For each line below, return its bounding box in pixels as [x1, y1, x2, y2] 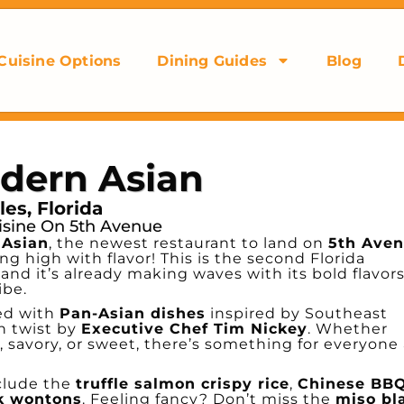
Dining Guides [157, 51, 268, 69]
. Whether [308, 320, 388, 337]
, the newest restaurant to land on [49, 234, 328, 252]
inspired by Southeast [206, 305, 388, 322]
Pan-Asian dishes [60, 305, 206, 322]
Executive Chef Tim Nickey [81, 320, 308, 337]
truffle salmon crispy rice [76, 375, 289, 392]
